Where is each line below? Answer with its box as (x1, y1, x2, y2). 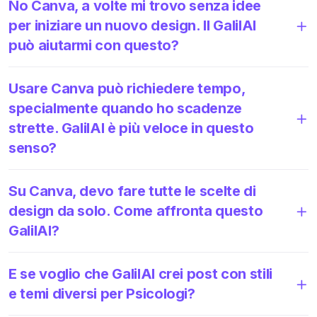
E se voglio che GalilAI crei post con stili (8, 265, 272, 282)
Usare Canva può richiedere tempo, (8, 79, 246, 97)
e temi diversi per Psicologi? (8, 284, 195, 302)
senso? (8, 139, 57, 156)
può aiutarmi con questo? (8, 36, 179, 54)
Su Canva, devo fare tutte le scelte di (8, 182, 256, 200)
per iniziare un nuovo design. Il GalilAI (8, 16, 256, 34)
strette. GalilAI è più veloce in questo (8, 119, 254, 137)
